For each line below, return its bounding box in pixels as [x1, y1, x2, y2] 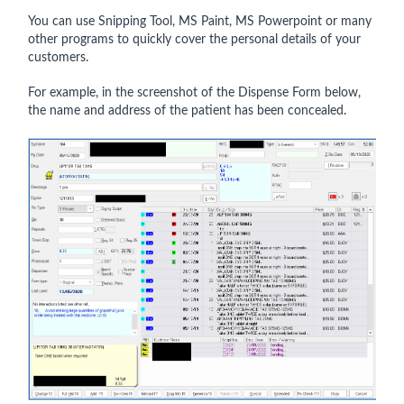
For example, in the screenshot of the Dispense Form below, [28, 87, 361, 99]
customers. [28, 51, 92, 64]
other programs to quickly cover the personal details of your [28, 33, 361, 46]
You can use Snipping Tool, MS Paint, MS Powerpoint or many [28, 15, 372, 28]
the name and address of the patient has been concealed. [28, 105, 346, 117]
